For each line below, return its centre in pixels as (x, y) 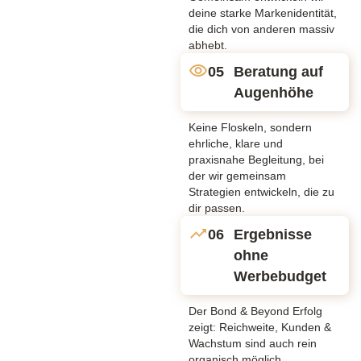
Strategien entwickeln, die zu (261, 191)
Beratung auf (278, 71)
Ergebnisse (273, 234)
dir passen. (217, 207)
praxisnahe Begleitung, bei (256, 159)
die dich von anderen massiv (261, 29)
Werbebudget (280, 276)
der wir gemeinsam (237, 175)
